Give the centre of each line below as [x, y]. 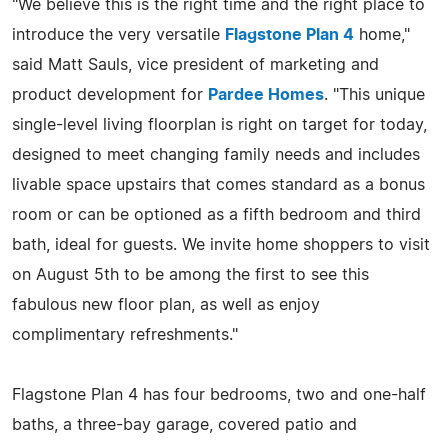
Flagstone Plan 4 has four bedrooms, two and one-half [219, 394]
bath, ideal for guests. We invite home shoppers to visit [221, 244]
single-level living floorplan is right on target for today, [219, 124]
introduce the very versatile [118, 34]
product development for [110, 94]
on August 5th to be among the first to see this [190, 274]
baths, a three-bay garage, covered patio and [184, 424]
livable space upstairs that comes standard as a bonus [218, 184]
